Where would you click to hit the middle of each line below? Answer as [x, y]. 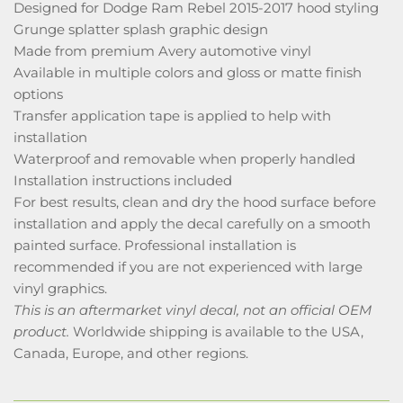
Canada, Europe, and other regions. [131, 353]
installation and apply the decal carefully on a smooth [192, 224]
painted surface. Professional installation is [155, 245]
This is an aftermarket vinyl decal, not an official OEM [193, 310]
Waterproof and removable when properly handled [184, 159]
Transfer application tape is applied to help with [172, 116]
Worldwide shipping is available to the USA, [216, 331]
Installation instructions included [123, 180]
